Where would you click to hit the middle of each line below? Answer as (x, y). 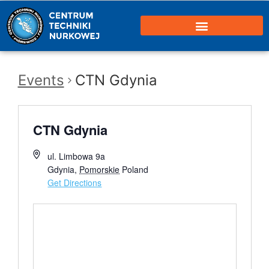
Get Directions (75, 183)
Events (41, 80)
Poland (135, 169)
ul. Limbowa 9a (77, 156)
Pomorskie (100, 169)
